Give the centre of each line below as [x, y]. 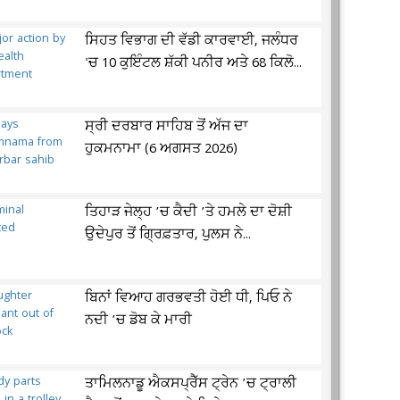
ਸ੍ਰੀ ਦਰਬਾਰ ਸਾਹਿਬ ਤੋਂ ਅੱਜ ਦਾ [167, 127]
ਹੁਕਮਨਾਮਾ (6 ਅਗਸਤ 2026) [162, 149]
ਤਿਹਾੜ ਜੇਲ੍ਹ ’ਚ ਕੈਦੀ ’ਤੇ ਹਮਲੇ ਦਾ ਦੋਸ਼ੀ [189, 212]
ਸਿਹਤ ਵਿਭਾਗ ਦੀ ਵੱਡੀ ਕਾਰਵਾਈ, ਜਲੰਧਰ [192, 41]
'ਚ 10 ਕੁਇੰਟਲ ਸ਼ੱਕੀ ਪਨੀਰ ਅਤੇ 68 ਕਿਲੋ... [194, 63]
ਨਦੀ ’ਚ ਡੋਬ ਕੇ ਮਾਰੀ [139, 321]
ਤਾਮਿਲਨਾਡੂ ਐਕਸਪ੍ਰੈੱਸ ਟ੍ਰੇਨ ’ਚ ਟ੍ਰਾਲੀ [191, 384]
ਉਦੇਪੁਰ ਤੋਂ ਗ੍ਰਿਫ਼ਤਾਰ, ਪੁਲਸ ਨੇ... [168, 235]
